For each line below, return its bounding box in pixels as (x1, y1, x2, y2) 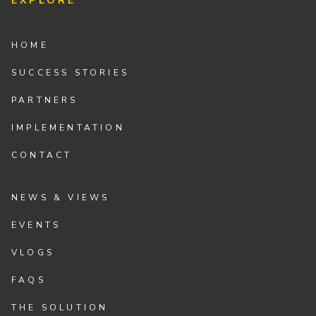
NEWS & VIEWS (11, 191, 110, 203)
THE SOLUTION (11, 302, 109, 314)
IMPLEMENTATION (11, 122, 125, 134)
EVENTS (11, 219, 61, 231)
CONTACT (11, 150, 73, 162)
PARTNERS (11, 94, 78, 106)
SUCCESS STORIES (11, 66, 130, 78)
